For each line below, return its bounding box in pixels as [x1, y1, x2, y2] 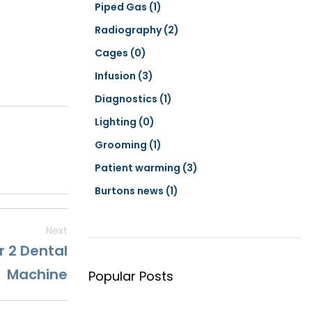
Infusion [95, 69, 138, 83]
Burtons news [95, 184, 166, 198]
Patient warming [95, 161, 182, 175]
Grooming [95, 138, 149, 152]
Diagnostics [95, 92, 159, 106]
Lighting [95, 115, 139, 129]
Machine [7, 264, 68, 284]
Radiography [95, 23, 164, 37]
